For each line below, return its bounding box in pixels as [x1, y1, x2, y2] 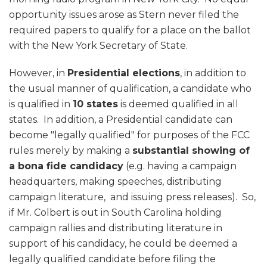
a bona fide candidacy [9, 160, 123, 172]
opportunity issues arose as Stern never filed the [9, 9, 239, 21]
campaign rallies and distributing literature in [9, 222, 222, 234]
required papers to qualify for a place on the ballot [9, 24, 251, 36]
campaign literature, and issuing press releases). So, [9, 191, 256, 203]
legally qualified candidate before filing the [9, 253, 216, 265]
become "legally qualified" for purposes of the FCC [9, 129, 250, 141]
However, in [9, 67, 67, 79]
